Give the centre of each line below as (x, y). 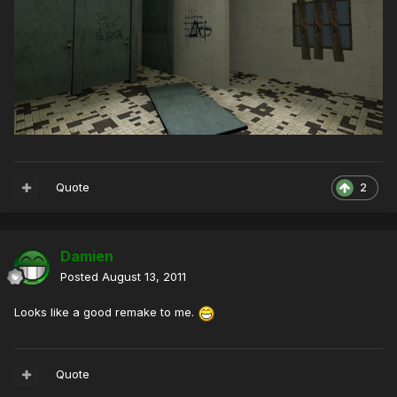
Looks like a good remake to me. (106, 312)
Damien (87, 257)
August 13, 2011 (144, 277)
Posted (81, 277)
